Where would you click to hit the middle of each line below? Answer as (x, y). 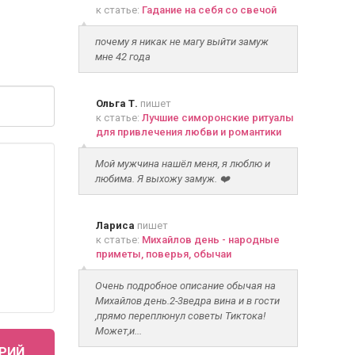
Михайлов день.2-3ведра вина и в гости (187, 301)
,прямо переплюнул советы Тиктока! (180, 316)
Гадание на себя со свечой (209, 10)
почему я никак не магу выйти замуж (181, 42)
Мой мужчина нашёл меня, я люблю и (182, 164)
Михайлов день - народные (210, 240)
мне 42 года (122, 57)
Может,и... (118, 331)
